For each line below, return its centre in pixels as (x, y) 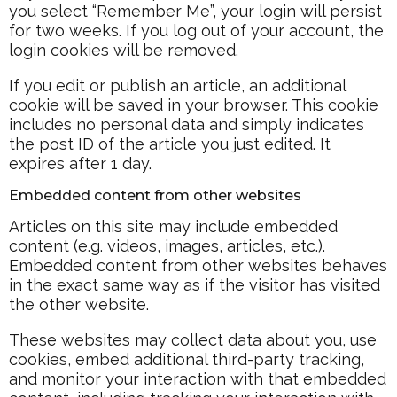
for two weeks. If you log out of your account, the (196, 31)
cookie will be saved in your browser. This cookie (194, 105)
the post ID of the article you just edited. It (170, 144)
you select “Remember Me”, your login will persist (195, 12)
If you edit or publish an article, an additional (177, 86)
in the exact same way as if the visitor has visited (195, 284)
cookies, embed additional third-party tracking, (187, 359)
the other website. (79, 304)
